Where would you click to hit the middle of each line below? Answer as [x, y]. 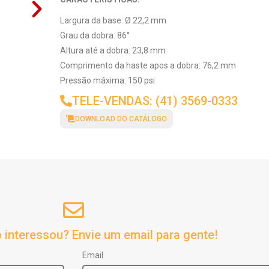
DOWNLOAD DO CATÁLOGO [121, 119]
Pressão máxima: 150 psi [107, 81]
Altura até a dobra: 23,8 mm [113, 51]
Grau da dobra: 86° [95, 36]
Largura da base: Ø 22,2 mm [113, 21]
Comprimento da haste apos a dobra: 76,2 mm [148, 66]
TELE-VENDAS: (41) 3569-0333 [155, 101]
